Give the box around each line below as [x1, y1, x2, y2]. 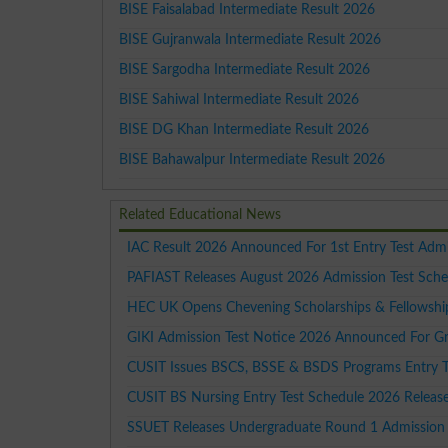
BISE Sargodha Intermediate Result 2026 [119, 61, 371, 77]
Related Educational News [119, 206, 282, 222]
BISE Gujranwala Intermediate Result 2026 [119, 31, 382, 47]
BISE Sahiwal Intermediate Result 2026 [119, 91, 360, 107]
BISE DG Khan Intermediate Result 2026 [119, 121, 370, 137]
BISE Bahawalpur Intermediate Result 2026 [119, 151, 386, 167]
